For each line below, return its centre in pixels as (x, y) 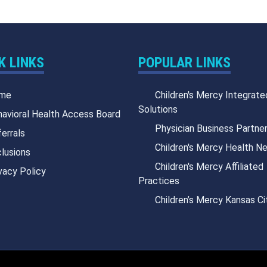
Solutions (158, 109)
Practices (159, 181)
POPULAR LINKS (184, 62)
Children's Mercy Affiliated (209, 166)
